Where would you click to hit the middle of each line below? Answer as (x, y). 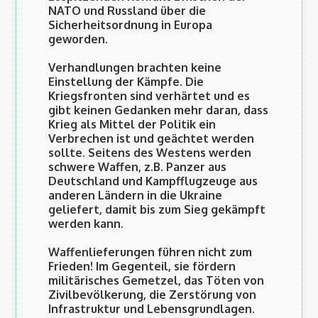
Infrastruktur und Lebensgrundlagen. (152, 309)
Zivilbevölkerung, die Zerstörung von (153, 295)
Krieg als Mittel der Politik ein (132, 125)
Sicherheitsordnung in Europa (131, 25)
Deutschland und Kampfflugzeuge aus (153, 181)
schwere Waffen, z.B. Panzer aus (138, 167)
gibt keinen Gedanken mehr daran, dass (159, 110)
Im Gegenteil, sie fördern (165, 267)
